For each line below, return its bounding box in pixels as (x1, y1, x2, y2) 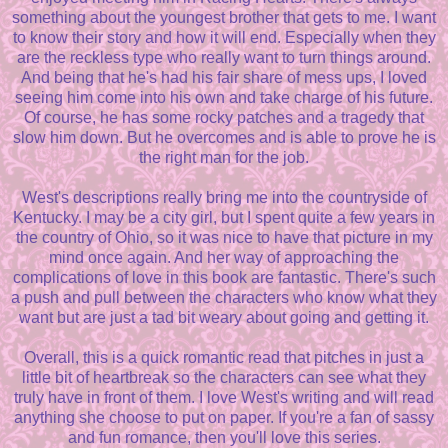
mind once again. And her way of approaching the (49, 249, 399, 267)
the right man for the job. (139, 149, 309, 167)
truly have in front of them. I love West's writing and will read (14, 389, 434, 407)
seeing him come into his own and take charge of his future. (15, 89, 433, 107)
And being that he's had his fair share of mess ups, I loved (21, 69, 427, 87)
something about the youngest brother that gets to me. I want (12, 9, 436, 27)
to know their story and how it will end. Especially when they (12, 29, 436, 47)
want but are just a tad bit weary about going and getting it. (19, 309, 429, 327)
